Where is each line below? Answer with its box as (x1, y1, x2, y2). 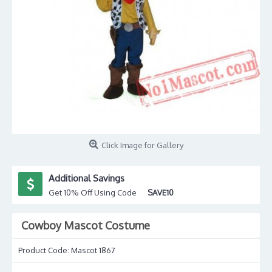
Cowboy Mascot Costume (21, 219, 150, 232)
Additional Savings (49, 172, 124, 184)
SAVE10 (148, 188, 174, 197)
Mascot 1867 (71, 245, 115, 255)
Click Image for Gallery (101, 140, 183, 150)
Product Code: (18, 245, 71, 255)
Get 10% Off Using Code (49, 188, 148, 197)
